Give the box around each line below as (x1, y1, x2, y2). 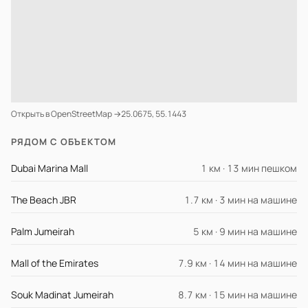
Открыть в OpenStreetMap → (11, 108, 121, 120)
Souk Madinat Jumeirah (11, 288, 113, 301)
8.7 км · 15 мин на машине (178, 288, 297, 301)
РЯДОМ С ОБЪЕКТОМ (11, 135, 116, 148)
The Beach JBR (11, 193, 76, 206)
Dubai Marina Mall (11, 162, 88, 175)
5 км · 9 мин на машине (193, 225, 297, 238)
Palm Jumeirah (11, 225, 74, 238)
